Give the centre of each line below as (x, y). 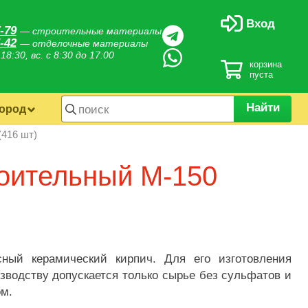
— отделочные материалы (84, 43)
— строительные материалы (90, 31)
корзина (266, 65)
